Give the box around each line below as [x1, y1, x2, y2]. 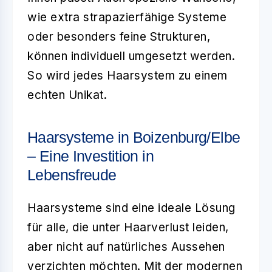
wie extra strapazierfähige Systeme [27, 10, 226, 24]
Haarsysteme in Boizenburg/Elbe [27, 128, 240, 146]
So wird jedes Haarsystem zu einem [27, 68, 228, 83]
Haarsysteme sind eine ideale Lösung [27, 200, 236, 215]
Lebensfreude [27, 166, 117, 183]
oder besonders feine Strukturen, [27, 29, 210, 44]
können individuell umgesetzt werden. [27, 49, 235, 63]
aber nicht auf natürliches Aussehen [27, 239, 225, 254]
